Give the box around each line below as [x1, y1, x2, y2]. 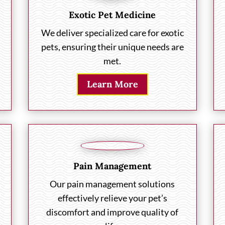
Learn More [86, 78, 138, 90]
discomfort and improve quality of [46, 206, 179, 218]
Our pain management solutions [50, 178, 175, 190]
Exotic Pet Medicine [69, 9, 156, 21]
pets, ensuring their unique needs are [41, 41, 184, 52]
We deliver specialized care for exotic [41, 27, 184, 38]
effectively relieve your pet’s [57, 192, 167, 204]
